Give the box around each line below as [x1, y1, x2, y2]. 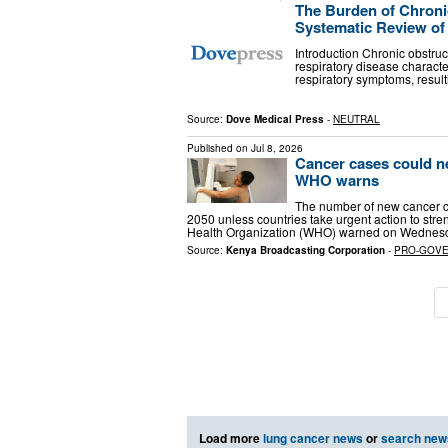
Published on [187, 140, 251, 155]
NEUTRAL [333, 111, 380, 126]
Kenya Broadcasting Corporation [226, 242, 385, 257]
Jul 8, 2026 [251, 140, 303, 155]
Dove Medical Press [226, 111, 324, 126]
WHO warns [295, 168, 379, 191]
